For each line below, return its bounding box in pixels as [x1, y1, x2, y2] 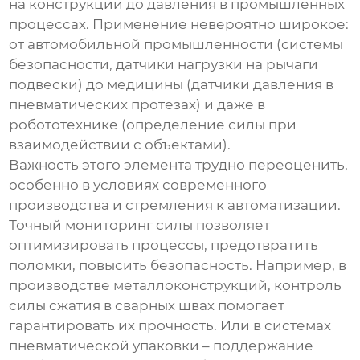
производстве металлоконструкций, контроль [9, 277, 342, 294]
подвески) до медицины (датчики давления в [9, 76, 334, 93]
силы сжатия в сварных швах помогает [9, 297, 285, 314]
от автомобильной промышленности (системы [9, 36, 344, 53]
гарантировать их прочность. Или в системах [9, 317, 332, 334]
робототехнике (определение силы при [9, 117, 297, 133]
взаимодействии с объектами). [9, 137, 231, 153]
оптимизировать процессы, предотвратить [9, 237, 319, 254]
